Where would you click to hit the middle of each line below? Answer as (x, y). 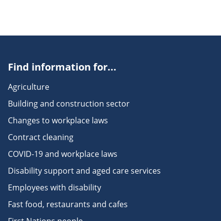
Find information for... (62, 67)
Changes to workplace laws (58, 120)
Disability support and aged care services (84, 171)
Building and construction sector (69, 104)
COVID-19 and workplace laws (63, 154)
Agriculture (29, 87)
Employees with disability (55, 187)
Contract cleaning (41, 137)
